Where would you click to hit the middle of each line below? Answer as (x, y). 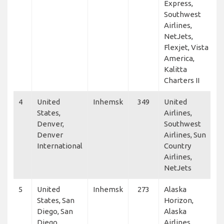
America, (179, 58)
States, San (56, 200)
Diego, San (55, 211)
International (60, 145)
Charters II (182, 80)
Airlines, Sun (185, 134)
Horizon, (179, 200)
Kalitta (175, 69)
